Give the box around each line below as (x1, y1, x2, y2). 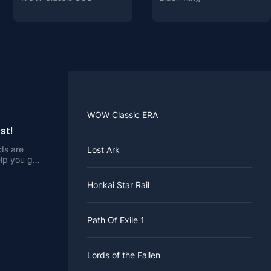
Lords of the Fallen (87, 250, 160, 261)
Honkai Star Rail (87, 180, 149, 191)
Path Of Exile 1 (87, 215, 145, 226)
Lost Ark (87, 145, 120, 155)
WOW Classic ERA (87, 109, 158, 120)
